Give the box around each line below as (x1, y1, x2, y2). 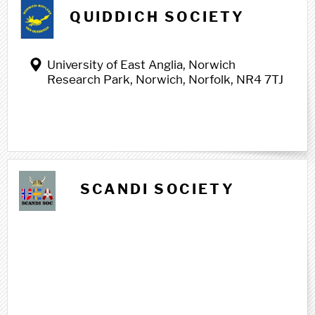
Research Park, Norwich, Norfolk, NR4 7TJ (47, 72, 283, 86)
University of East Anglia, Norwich (47, 58, 236, 72)
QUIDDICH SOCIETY (70, 8, 245, 25)
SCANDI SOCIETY (80, 181, 235, 198)
